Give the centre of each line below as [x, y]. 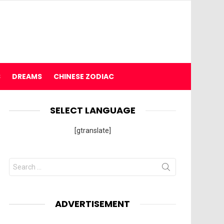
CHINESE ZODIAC [84, 76]
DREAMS [27, 76]
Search [22, 162]
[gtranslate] [92, 130]
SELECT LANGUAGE [92, 110]
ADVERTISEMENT [92, 204]
